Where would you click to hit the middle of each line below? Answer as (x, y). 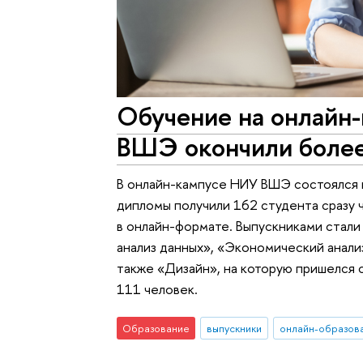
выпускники (234, 329)
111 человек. (158, 288)
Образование (156, 329)
